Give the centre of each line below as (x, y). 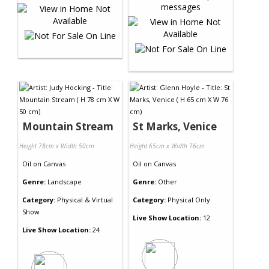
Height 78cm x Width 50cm (57, 146)
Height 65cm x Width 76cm (167, 146)
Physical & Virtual (84, 199)
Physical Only (188, 199)
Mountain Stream (68, 126)
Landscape (65, 181)
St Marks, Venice (175, 126)
